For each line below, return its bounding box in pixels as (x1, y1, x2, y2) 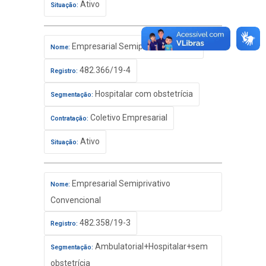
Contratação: (50, 115, 88, 122)
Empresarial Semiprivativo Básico (70, 42, 197, 51)
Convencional (50, 195, 101, 205)
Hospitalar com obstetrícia (93, 89, 193, 99)
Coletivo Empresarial (88, 113, 167, 122)
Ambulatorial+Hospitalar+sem (93, 242, 208, 251)
